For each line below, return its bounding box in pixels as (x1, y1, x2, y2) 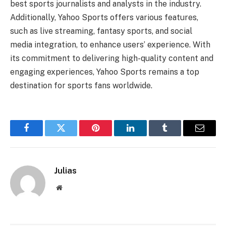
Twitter (60, 131, 87, 140)
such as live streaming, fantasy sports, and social (10, 26, 192, 36)
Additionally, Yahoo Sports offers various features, (10, 13, 198, 23)
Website (62, 184, 84, 191)
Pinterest (95, 131, 127, 140)
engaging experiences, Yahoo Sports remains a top (10, 67, 199, 77)
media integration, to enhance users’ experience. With (10, 40, 210, 50)
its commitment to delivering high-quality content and (10, 53, 213, 64)
